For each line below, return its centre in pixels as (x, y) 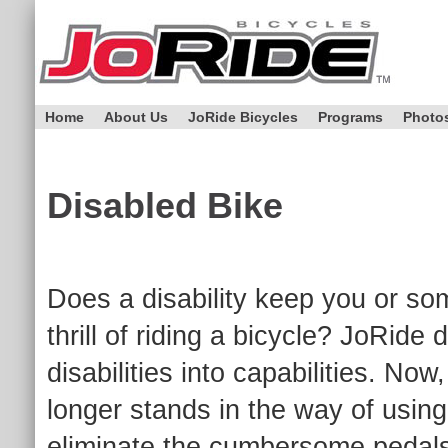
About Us (136, 117)
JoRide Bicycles (243, 117)
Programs (350, 117)
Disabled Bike (165, 205)
